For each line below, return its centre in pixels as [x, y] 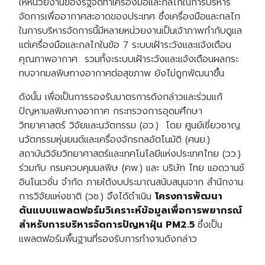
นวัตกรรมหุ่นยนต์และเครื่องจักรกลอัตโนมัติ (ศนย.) [114, 139]
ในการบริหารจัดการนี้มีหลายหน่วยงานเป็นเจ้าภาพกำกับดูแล [130, 30]
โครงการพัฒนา [189, 196]
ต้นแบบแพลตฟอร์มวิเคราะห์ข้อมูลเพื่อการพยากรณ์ [130, 210]
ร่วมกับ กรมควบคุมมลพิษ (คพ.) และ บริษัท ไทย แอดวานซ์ [132, 168]
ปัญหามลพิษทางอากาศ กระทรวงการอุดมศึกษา [111, 111]
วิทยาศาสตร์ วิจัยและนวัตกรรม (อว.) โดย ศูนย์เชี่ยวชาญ [130, 125]
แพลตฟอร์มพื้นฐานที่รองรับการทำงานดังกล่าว [110, 239]
